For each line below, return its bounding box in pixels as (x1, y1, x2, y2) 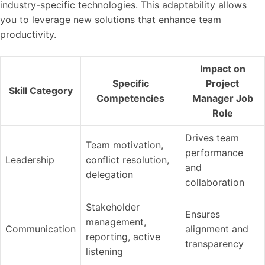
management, (86, 215, 146, 228)
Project (206, 77, 239, 89)
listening (86, 245, 123, 257)
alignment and (185, 222, 248, 235)
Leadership (5, 153, 54, 166)
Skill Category (8, 84, 73, 96)
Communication (5, 222, 76, 235)
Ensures (185, 208, 220, 220)
